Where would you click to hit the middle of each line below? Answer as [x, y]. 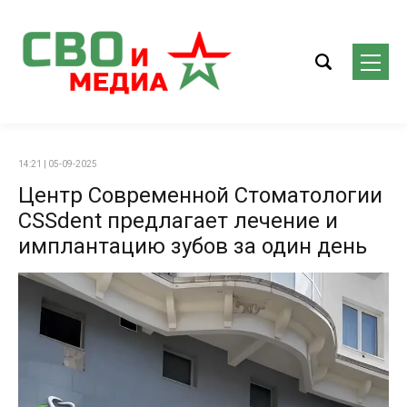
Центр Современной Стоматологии [200, 195]
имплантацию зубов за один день [193, 246]
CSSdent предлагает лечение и [178, 221]
